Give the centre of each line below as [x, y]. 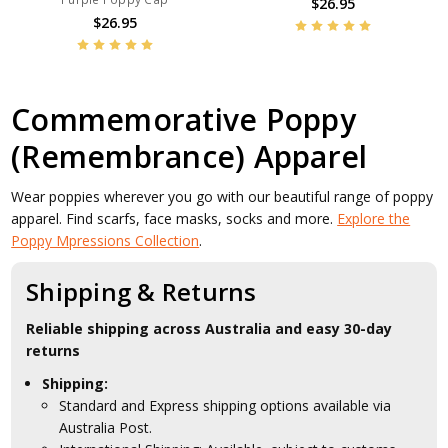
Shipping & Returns [141, 291]
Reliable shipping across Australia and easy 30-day [209, 328]
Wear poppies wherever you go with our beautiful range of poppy [222, 196]
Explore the [374, 218]
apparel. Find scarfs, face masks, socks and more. [174, 218]
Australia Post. [106, 427]
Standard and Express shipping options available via [225, 405]
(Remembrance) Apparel [189, 156]
